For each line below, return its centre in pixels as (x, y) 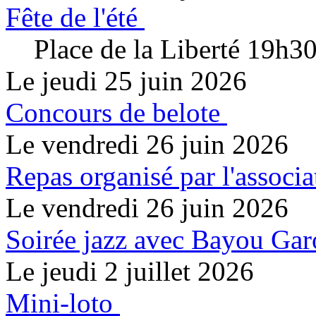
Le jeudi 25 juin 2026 (126, 80)
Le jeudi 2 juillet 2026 (130, 271)
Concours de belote (113, 112)
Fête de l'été (72, 17)
